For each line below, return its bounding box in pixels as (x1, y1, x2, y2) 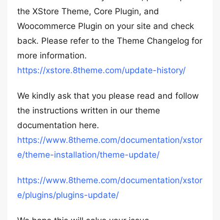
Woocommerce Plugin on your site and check (17, 21, 194, 31)
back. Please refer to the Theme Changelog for (17, 36, 202, 46)
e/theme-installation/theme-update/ (17, 150, 160, 160)
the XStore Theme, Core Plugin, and (17, 6, 159, 16)
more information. (17, 51, 87, 60)
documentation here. (17, 120, 99, 130)
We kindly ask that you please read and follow (17, 91, 199, 101)
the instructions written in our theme (17, 106, 160, 115)
